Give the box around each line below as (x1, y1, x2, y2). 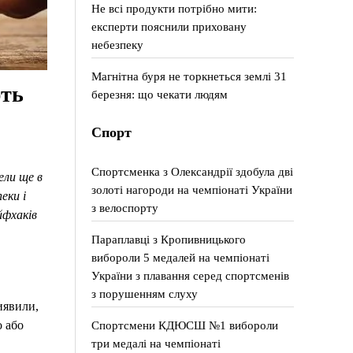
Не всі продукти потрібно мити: (91, 2, 258, 15)
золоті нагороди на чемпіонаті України (91, 183, 293, 196)
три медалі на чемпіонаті (91, 336, 221, 350)
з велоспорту (91, 201, 159, 214)
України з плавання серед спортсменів (91, 269, 290, 282)
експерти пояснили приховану (91, 20, 247, 33)
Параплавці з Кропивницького (91, 232, 247, 246)
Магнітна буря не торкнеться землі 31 (91, 69, 288, 83)
